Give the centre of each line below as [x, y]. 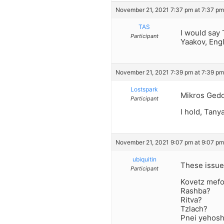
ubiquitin [144, 159]
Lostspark [144, 89]
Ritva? [191, 199]
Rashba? [195, 190]
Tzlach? [194, 208]
